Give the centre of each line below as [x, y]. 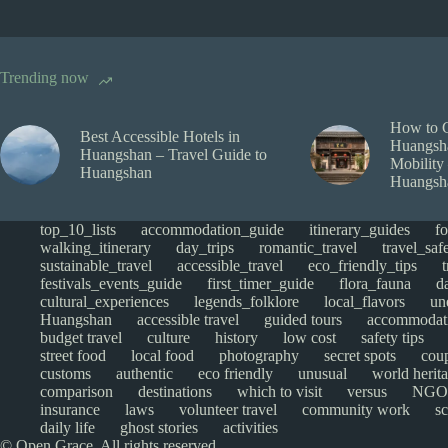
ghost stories [159, 428]
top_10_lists [78, 230]
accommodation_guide [212, 230]
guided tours [303, 320]
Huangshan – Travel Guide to [173, 155]
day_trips [205, 248]
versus [367, 392]
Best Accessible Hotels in [160, 137]
